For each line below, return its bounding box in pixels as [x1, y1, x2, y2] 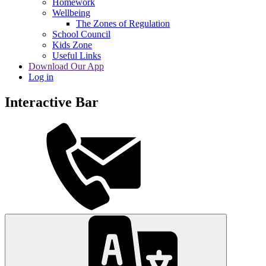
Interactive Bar [5, 94, 99, 110]
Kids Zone [52, 40, 92, 50]
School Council [52, 29, 110, 40]
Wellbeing [52, 8, 90, 18]
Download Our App [28, 61, 104, 72]
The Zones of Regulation [76, 18, 170, 29]
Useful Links [52, 50, 101, 61]
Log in [28, 72, 53, 83]
